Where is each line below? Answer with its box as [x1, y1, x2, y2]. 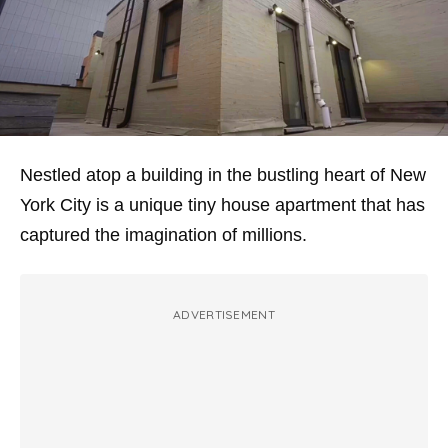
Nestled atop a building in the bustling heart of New [20, 165, 426, 185]
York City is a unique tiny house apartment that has [20, 195, 425, 215]
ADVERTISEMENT [173, 307, 275, 322]
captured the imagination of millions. [20, 225, 307, 245]
